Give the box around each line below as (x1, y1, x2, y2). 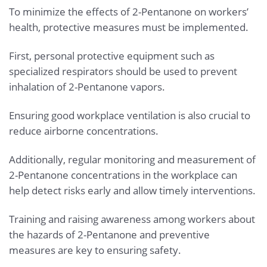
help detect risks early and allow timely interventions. (9, 183, 256, 197)
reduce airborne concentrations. (9, 124, 159, 138)
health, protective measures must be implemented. (9, 20, 249, 35)
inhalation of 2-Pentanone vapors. (9, 80, 165, 94)
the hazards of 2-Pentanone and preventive (9, 227, 210, 241)
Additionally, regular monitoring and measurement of (9, 152, 256, 166)
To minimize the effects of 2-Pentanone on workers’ (9, 5, 249, 19)
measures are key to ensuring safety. (9, 243, 181, 257)
